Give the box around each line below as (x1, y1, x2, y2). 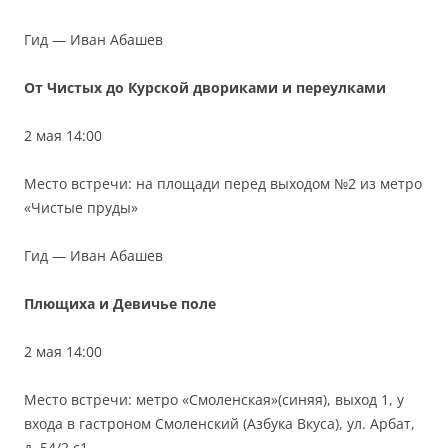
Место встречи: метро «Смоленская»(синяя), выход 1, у (24, 389, 404, 409)
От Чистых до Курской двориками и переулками (24, 77, 390, 97)
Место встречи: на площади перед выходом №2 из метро (24, 173, 422, 193)
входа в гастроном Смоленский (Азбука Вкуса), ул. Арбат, (24, 413, 415, 433)
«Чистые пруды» (24, 197, 138, 217)
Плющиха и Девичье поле (24, 293, 220, 313)
